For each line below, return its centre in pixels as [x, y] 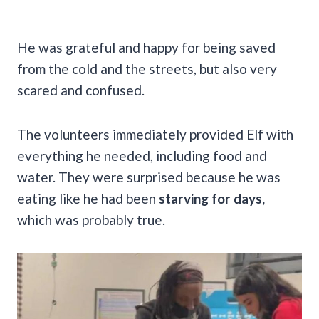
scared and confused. [81, 90]
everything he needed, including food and [142, 155]
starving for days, [212, 198]
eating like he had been [88, 198]
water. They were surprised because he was [149, 177]
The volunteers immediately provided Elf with [155, 134]
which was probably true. [91, 219]
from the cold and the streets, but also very [147, 68]
